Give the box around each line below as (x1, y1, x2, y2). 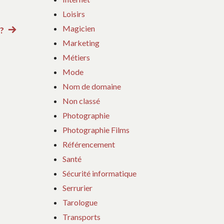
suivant (3, 40, 34, 51)
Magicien (62, 23, 95, 33)
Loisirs (62, 8, 85, 18)
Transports (62, 211, 101, 221)
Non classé (62, 95, 100, 105)
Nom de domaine (62, 81, 121, 91)
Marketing (62, 37, 100, 47)
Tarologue (62, 197, 98, 207)
